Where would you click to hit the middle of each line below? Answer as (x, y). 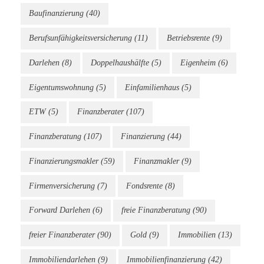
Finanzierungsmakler (64, 161)
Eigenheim (198, 62)
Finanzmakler (156, 161)
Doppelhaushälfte (120, 62)
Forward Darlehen (60, 210)
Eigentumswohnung (61, 87)
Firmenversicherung (62, 186)
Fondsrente (144, 186)
